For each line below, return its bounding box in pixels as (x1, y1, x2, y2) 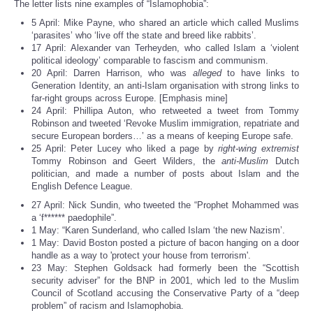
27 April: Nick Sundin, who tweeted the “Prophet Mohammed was (31, 200, 299, 211)
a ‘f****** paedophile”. (31, 212, 117, 224)
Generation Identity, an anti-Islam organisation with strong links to (31, 80, 299, 92)
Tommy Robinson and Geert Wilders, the (31, 156, 222, 167)
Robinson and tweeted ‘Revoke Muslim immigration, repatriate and (31, 118, 299, 129)
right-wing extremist (218, 143, 300, 154)
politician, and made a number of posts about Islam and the (31, 168, 299, 180)
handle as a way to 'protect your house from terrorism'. (31, 250, 251, 261)
